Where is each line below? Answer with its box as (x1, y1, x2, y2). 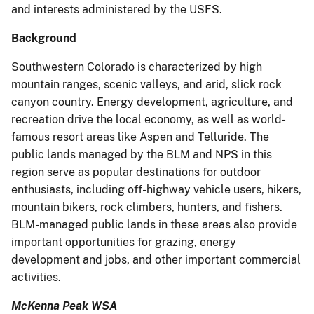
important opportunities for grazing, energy (11, 235, 236, 249)
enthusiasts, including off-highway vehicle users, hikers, (11, 182, 301, 196)
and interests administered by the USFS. (11, 2, 222, 16)
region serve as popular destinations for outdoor (11, 165, 261, 179)
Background (11, 31, 76, 45)
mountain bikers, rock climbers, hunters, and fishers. (11, 200, 282, 214)
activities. (11, 270, 61, 284)
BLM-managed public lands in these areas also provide (11, 217, 297, 231)
